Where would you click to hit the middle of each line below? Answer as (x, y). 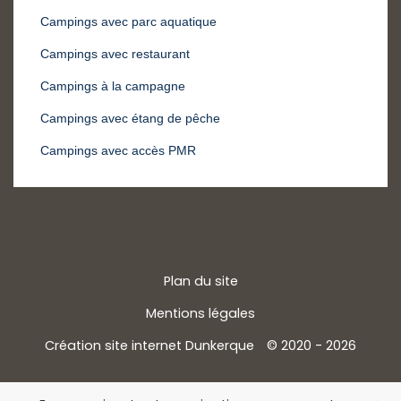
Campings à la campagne (113, 86)
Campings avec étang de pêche (130, 119)
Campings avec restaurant (115, 54)
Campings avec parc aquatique (128, 22)
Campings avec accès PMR (118, 151)
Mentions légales (200, 314)
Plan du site (200, 282)
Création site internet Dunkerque (149, 346)
